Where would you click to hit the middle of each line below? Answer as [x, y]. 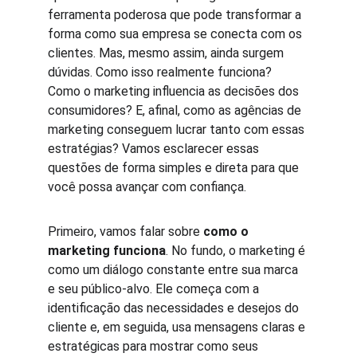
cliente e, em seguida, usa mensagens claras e [178, 327]
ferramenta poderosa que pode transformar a [176, 15]
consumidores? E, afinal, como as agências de [176, 110]
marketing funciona [107, 251]
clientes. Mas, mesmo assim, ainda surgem [167, 53]
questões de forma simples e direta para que [175, 168]
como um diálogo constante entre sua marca [175, 270]
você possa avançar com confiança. [147, 187]
